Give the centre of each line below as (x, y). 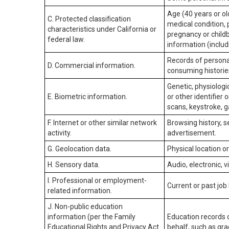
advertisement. (192, 133)
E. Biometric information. (87, 97)
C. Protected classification (89, 19)
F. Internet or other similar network (102, 123)
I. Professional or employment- (97, 180)
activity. (60, 133)
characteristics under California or (102, 29)
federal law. (66, 39)
